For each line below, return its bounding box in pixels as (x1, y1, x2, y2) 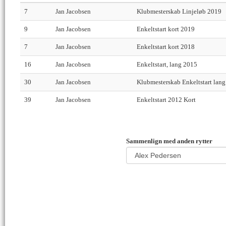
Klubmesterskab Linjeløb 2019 (137, 8, 221, 16)
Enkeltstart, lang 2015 (137, 61, 197, 69)
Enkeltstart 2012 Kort (137, 96, 196, 104)
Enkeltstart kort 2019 (137, 25, 195, 33)
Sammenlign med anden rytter (126, 137, 212, 145)
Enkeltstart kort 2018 (137, 43, 195, 51)
